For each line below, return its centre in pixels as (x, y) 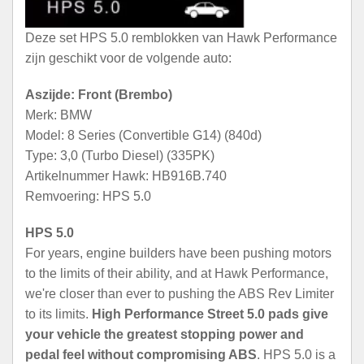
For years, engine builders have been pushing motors (178, 253)
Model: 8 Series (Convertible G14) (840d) (143, 135)
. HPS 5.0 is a (296, 354)
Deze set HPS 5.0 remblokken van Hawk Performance (181, 37)
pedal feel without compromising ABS (141, 354)
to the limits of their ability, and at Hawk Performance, (177, 273)
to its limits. (58, 314)
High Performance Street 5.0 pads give (210, 314)
